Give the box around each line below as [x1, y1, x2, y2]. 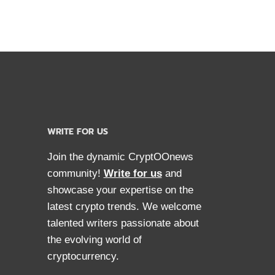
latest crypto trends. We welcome [47, 201, 201, 212]
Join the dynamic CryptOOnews [47, 151, 193, 163]
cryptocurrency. [47, 250, 119, 262]
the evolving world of [47, 234, 142, 246]
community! [47, 168, 104, 179]
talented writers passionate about [47, 217, 199, 229]
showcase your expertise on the [47, 184, 193, 196]
